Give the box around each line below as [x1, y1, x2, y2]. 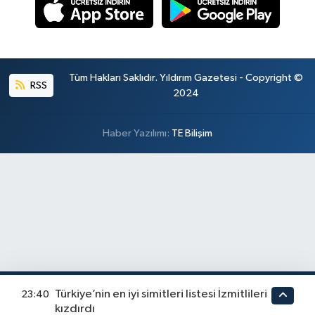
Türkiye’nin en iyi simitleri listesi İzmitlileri [55, 288, 268, 300]
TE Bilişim [172, 127, 212, 139]
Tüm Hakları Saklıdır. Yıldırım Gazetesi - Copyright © [68, 72, 303, 83]
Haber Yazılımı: [103, 127, 172, 139]
